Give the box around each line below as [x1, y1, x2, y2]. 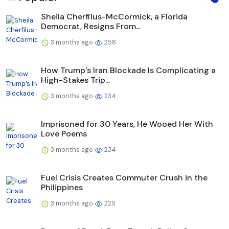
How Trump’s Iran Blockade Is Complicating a [41, 65, 216, 76]
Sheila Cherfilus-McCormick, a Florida [41, 11, 188, 22]
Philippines [41, 182, 83, 193]
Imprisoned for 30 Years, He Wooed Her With [41, 119, 213, 130]
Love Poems [41, 128, 87, 140]
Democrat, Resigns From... [41, 21, 141, 32]
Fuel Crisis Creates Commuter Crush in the [41, 172, 208, 184]
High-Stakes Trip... [41, 75, 110, 86]
